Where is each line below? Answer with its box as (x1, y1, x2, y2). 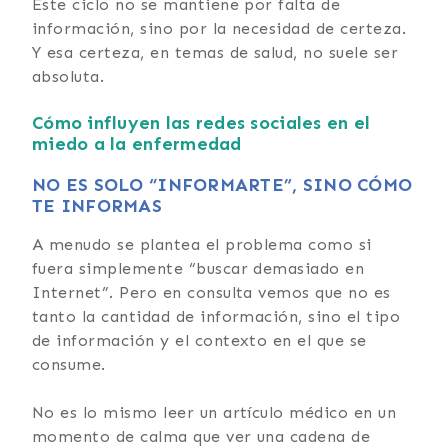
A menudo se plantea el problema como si (32, 234, 372, 254)
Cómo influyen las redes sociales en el (32, 111, 371, 134)
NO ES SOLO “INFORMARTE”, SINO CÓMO (32, 173, 413, 196)
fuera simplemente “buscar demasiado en (32, 258, 365, 278)
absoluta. (32, 66, 105, 86)
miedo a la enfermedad (32, 132, 242, 155)
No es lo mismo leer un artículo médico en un (32, 402, 397, 422)
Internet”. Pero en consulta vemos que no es (32, 282, 391, 302)
